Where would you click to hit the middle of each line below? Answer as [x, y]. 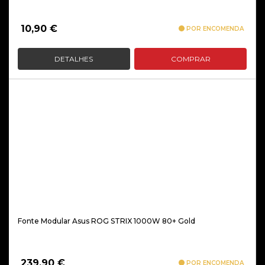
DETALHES [74, 59]
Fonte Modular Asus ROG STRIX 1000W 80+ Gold [106, 221]
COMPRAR [190, 59]
